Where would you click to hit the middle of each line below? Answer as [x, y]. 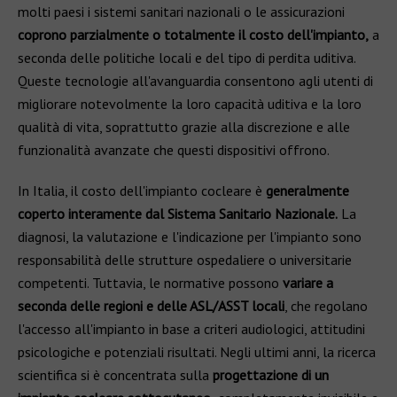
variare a [308, 283]
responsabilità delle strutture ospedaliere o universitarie [185, 260]
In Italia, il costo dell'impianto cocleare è [140, 191]
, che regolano [326, 306]
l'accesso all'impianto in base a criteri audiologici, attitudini [191, 329]
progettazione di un [271, 375]
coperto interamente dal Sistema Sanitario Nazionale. [178, 214]
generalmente [306, 191]
